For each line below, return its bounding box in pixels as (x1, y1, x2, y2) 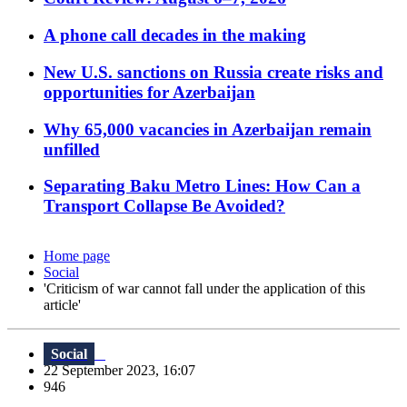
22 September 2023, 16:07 (44, 362, 206, 379)
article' (44, 297, 81, 313)
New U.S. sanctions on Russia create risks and (44, 62, 383, 82)
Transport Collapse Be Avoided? (44, 196, 285, 216)
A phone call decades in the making (44, 25, 306, 45)
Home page (44, 248, 110, 264)
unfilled (44, 139, 100, 159)
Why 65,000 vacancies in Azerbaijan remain (44, 119, 372, 139)
